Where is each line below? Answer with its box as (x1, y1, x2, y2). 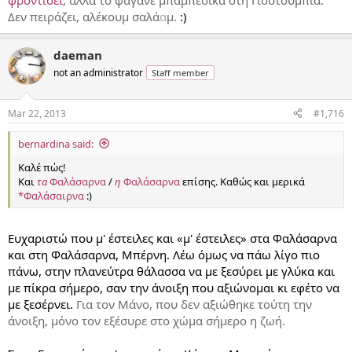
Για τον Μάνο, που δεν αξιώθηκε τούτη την (76, 296, 312, 313)
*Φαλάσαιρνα (18, 188, 86, 203)
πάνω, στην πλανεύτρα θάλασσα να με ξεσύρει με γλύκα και (8, 263, 335, 280)
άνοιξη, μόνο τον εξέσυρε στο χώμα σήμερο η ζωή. (8, 313, 285, 329)
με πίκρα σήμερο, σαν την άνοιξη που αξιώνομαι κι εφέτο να (8, 280, 339, 296)
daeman (53, 47, 102, 64)
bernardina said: (18, 136, 93, 151)
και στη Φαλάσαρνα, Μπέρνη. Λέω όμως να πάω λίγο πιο (8, 247, 320, 263)
